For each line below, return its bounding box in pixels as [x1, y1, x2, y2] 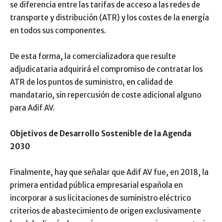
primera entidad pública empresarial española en [10, 180, 183, 190]
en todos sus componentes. [10, 26, 106, 35]
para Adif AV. [10, 103, 55, 112]
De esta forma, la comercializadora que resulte [10, 52, 176, 61]
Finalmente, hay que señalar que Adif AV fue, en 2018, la [10, 167, 209, 177]
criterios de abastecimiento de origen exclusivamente [10, 206, 201, 216]
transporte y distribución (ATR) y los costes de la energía [10, 13, 209, 22]
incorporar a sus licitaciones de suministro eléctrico [10, 193, 191, 203]
